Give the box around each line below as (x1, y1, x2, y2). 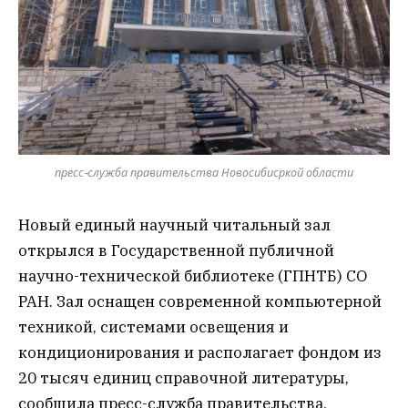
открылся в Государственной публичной (18, 240, 334, 260)
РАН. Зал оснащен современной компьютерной (18, 291, 382, 311)
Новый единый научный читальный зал (18, 214, 331, 235)
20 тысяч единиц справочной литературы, (18, 367, 349, 388)
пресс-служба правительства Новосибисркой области (55, 166, 353, 179)
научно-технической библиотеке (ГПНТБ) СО (18, 265, 367, 286)
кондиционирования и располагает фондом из (18, 342, 382, 362)
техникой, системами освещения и (18, 316, 289, 337)
